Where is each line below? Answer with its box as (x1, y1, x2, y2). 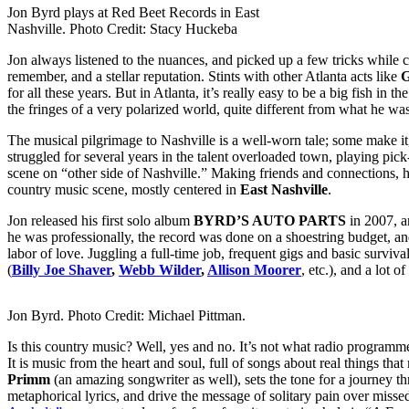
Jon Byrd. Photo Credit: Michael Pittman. (7, 307, 246, 323)
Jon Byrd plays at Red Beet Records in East (7, 4, 259, 20)
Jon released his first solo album (7, 212, 190, 228)
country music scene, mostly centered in (7, 181, 240, 197)
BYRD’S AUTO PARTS (190, 212, 346, 228)
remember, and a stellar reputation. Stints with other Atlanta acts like (7, 68, 401, 84)
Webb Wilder (119, 261, 201, 278)
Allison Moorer (207, 261, 301, 278)
